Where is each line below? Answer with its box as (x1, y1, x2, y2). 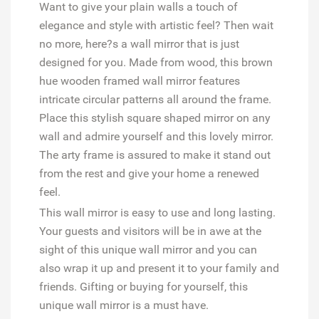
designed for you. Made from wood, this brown (39, 55, 273, 69)
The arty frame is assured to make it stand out (39, 147, 271, 162)
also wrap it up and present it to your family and (39, 261, 279, 275)
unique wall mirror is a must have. (39, 298, 209, 312)
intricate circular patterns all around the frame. (39, 92, 271, 106)
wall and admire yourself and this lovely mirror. (39, 129, 273, 143)
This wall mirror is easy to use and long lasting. (39, 205, 276, 219)
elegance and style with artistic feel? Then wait (39, 18, 273, 32)
